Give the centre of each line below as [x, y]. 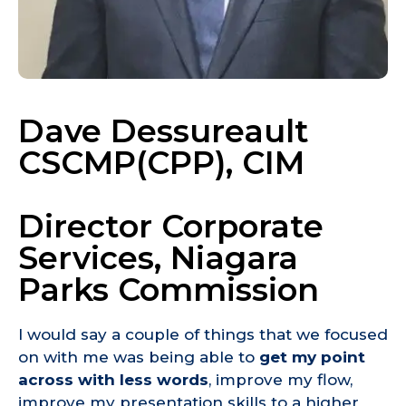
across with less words [113, 380]
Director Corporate [171, 227]
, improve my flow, [280, 380]
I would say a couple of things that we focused [203, 335]
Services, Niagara [158, 258]
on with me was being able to [139, 358]
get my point [312, 358]
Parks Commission [169, 290]
